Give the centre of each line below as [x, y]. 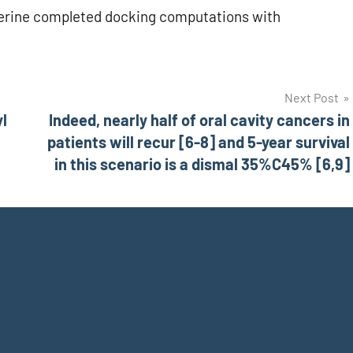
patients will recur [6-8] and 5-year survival [199, 142]
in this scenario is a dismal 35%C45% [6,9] [202, 164]
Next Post [312, 98]
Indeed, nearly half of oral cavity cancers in [199, 120]
